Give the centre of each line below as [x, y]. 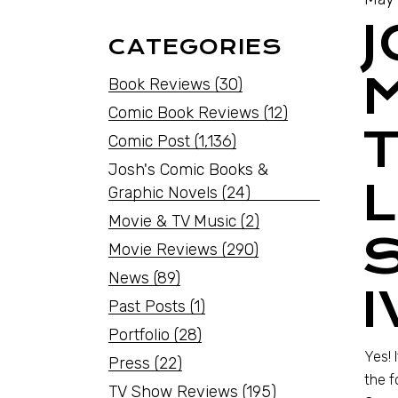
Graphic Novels [163, 193]
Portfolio [139, 335]
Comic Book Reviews [184, 113]
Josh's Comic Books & [188, 170]
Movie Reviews [163, 250]
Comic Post [149, 141]
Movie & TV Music [172, 221]
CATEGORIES [195, 47]
